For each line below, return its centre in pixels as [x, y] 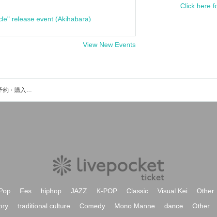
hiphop [51, 191]
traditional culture [44, 206]
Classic [137, 191]
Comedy [92, 206]
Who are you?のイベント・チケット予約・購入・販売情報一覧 [29, 90]
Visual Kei [172, 191]
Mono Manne [135, 206]
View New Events [109, 45]
